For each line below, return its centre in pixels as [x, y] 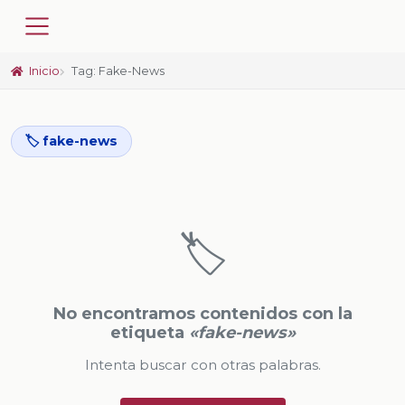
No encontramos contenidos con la [202, 313]
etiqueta [149, 332]
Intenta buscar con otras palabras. [202, 365]
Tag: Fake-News [118, 71]
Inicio [43, 71]
